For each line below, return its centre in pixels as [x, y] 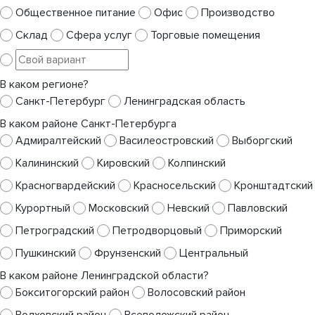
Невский [188, 208]
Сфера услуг [99, 36]
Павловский [258, 208]
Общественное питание [76, 13]
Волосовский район [197, 293]
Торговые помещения [205, 36]
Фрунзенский [128, 253]
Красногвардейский [65, 186]
